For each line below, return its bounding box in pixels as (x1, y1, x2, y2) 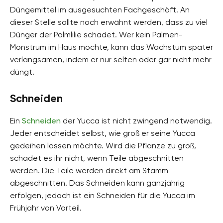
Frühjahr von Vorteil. (10, 203, 82, 213)
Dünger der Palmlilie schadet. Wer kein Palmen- (10, 29, 183, 39)
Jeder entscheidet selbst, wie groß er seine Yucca (10, 128, 195, 138)
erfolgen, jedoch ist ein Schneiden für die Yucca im (10, 190, 195, 200)
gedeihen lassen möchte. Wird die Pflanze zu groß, (10, 140, 196, 150)
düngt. (10, 67, 34, 77)
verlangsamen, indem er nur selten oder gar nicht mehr (10, 54, 212, 64)
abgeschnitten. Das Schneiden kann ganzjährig (10, 178, 185, 188)
